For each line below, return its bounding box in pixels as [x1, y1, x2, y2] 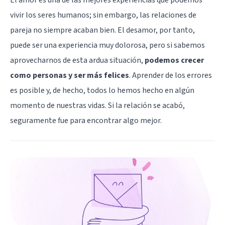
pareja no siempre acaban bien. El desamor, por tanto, [10, 24, 195, 36]
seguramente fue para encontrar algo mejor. [10, 115, 162, 126]
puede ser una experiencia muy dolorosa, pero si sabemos [10, 39, 205, 51]
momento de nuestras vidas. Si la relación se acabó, [10, 99, 185, 111]
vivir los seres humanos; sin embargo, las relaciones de [10, 9, 196, 21]
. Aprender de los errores [129, 69, 212, 81]
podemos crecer [145, 54, 204, 66]
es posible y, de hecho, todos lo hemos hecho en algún [10, 84, 194, 96]
